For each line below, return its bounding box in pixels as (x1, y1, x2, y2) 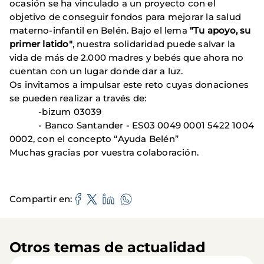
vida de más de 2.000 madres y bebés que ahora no (9, 51, 244, 63)
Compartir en (9, 193, 71, 205)
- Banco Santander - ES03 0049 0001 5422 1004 (9, 119, 255, 131)
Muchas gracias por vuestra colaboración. (9, 146, 199, 158)
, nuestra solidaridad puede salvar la (72, 38, 236, 49)
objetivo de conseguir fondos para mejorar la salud (9, 11, 242, 22)
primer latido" (9, 38, 72, 49)
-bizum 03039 (9, 105, 102, 117)
